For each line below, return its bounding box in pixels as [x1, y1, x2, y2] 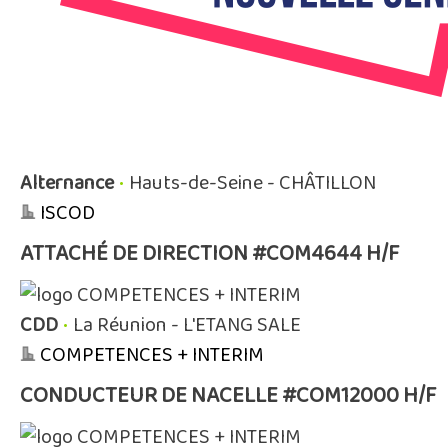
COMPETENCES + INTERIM [40, 339, 264, 371]
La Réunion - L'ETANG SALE [73, 309, 301, 341]
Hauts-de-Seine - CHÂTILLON [129, 167, 376, 199]
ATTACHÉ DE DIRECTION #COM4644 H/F [20, 236, 399, 272]
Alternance [20, 167, 114, 199]
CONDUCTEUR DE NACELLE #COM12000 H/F [20, 378, 436, 414]
